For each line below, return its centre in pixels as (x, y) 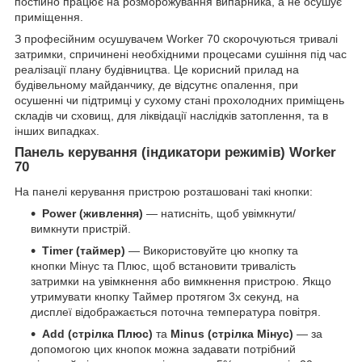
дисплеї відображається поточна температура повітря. (176, 311)
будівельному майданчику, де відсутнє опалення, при (156, 84)
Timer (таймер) (84, 250)
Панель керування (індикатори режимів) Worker (175, 152)
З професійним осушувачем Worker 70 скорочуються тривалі (176, 38)
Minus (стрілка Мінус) (232, 333)
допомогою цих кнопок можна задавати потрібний (163, 349)
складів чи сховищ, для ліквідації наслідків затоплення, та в (171, 115)
